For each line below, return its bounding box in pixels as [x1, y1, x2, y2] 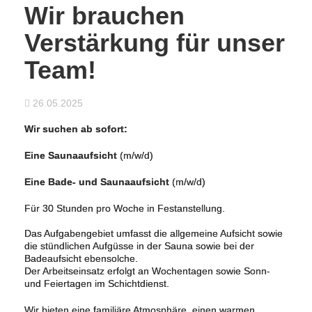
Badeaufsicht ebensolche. [24, 253, 138, 264]
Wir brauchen [24, 1, 185, 30]
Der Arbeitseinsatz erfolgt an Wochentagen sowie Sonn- [24, 265, 270, 276]
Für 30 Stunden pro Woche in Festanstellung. [24, 203, 225, 214]
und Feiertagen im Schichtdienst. [24, 278, 169, 289]
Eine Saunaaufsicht [24, 150, 117, 161]
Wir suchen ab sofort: [24, 123, 127, 134]
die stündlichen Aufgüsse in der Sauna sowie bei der [24, 240, 254, 251]
